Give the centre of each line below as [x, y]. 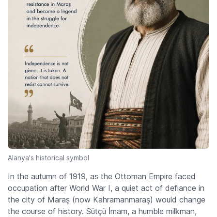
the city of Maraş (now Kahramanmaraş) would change [107, 200]
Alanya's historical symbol [48, 158]
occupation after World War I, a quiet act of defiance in [106, 188]
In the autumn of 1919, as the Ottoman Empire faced [102, 177]
